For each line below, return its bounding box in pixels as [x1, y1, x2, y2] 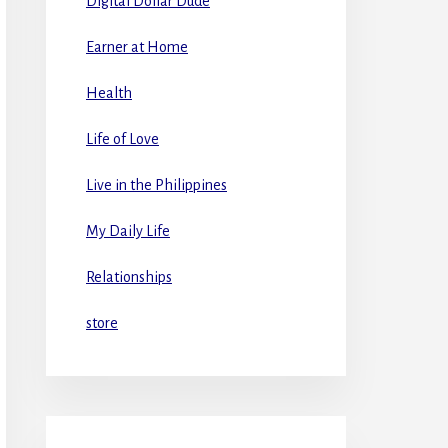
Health [86, 84, 132, 101]
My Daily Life [86, 222, 170, 239]
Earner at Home [86, 38, 188, 55]
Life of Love [86, 130, 159, 147]
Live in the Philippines [86, 176, 227, 193]
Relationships [86, 268, 172, 285]
